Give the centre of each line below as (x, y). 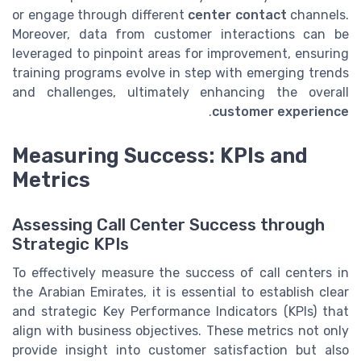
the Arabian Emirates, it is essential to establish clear (180, 292)
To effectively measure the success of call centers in (180, 272)
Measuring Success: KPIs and (160, 155)
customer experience (280, 112)
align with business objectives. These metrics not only (180, 330)
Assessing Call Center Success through (168, 224)
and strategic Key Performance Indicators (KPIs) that (180, 311)
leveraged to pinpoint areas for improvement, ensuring (180, 54)
